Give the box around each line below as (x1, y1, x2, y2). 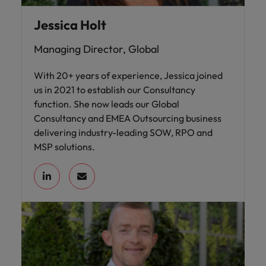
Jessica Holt (34, 16, 106, 33)
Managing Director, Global (34, 42, 159, 56)
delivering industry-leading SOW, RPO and (34, 126, 213, 138)
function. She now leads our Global (34, 97, 179, 110)
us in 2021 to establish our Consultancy (34, 83, 195, 96)
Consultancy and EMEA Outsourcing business (34, 112, 221, 124)
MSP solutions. (34, 140, 95, 153)
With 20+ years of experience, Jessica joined (34, 69, 223, 81)
